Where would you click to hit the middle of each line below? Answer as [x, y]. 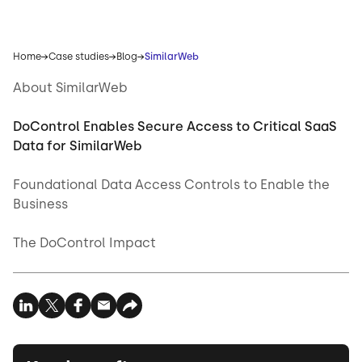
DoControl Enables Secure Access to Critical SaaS [175, 126]
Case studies [79, 57]
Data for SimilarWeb [78, 146]
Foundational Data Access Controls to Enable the [171, 185]
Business [40, 204]
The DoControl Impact [84, 243]
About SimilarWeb [70, 88]
